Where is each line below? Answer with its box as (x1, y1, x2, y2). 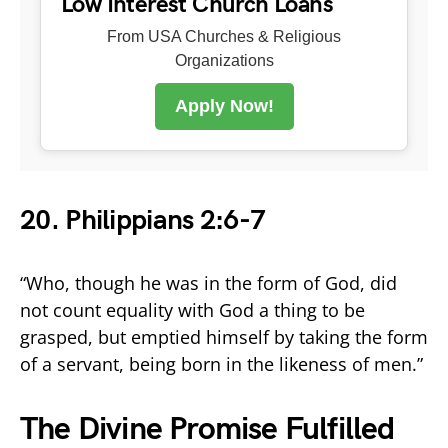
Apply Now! (174, 95, 274, 116)
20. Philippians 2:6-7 (20, 203, 266, 237)
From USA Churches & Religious (107, 27, 341, 45)
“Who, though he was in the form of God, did (20, 270, 397, 295)
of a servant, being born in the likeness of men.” (20, 351, 423, 376)
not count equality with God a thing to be (20, 297, 365, 322)
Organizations (174, 51, 274, 69)
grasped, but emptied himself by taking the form (20, 324, 428, 349)
